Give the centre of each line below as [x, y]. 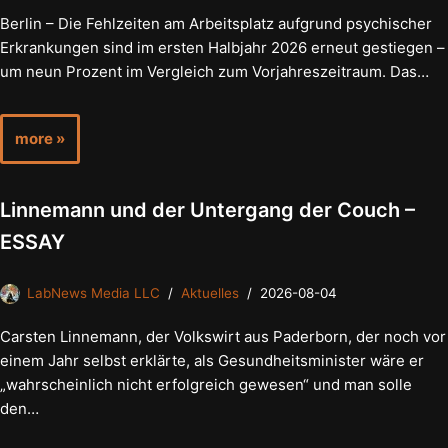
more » [40, 139]
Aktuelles [210, 293]
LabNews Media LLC [93, 293]
